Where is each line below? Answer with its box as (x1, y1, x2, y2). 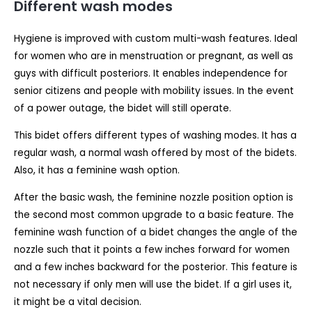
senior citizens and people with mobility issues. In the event (14, 84, 294, 98)
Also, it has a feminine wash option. (14, 163, 182, 177)
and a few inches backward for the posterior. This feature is (14, 260, 297, 274)
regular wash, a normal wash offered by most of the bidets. (14, 146, 297, 159)
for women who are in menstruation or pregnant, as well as (14, 49, 293, 63)
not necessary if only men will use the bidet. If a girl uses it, (14, 277, 292, 291)
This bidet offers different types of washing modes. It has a (14, 128, 297, 142)
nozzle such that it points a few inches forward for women (14, 242, 290, 256)
